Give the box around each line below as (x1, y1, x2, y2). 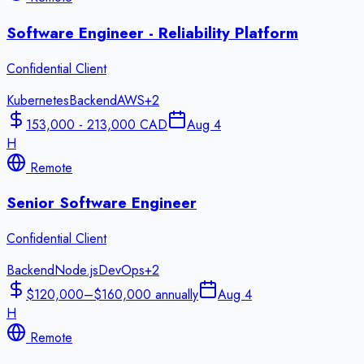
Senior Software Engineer (6, 192, 197, 214)
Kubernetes (6, 90, 69, 110)
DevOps (98, 261, 145, 280)
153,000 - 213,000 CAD (26, 115, 167, 134)
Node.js (54, 261, 98, 280)
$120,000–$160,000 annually (26, 285, 198, 305)
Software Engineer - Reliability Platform (6, 21, 298, 44)
